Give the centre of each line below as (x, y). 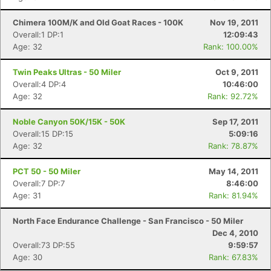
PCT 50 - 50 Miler (47, 171)
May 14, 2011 (233, 171)
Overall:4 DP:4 (39, 84)
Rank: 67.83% (233, 257)
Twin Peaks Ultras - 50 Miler (67, 72)
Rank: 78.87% (233, 146)
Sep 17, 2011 (235, 122)
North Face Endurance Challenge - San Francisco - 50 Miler (128, 221)
